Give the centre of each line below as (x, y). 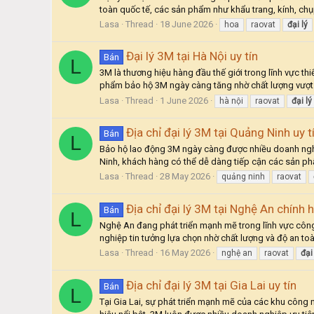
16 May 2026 (185, 253)
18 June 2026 (186, 24)
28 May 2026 (185, 177)
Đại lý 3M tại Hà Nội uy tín (192, 56)
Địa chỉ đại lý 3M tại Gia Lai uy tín (211, 285)
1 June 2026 (184, 100)
